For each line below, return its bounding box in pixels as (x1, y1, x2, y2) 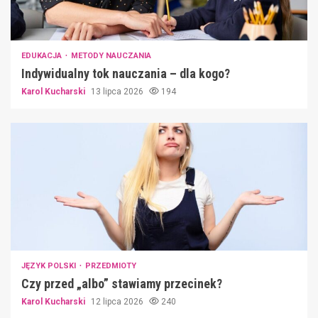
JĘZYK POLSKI (21, 261, 78, 270)
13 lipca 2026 (91, 86, 146, 97)
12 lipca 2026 (91, 296, 146, 307)
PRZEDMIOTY (85, 261, 136, 270)
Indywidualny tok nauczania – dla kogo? (21, 65, 230, 81)
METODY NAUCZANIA (71, 50, 151, 60)
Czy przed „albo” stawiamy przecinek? (21, 275, 222, 291)
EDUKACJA (21, 50, 64, 60)
